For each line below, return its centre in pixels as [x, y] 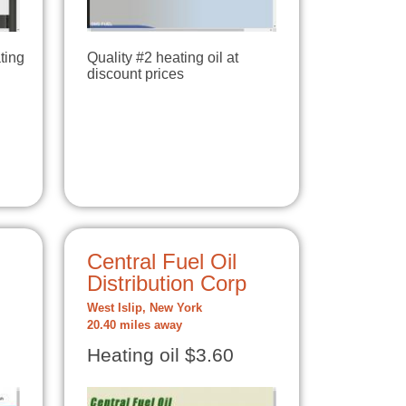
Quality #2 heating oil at [163, 57]
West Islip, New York [145, 308]
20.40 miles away [135, 325]
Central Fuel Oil [162, 261]
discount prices [135, 73]
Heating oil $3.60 [160, 355]
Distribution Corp [167, 283]
